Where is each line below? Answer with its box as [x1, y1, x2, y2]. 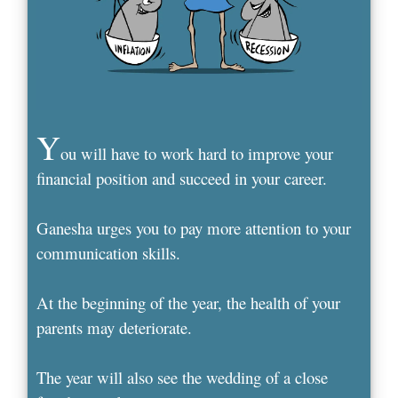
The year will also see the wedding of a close [36, 366, 329, 389]
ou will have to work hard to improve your [60, 141, 334, 164]
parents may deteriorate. [36, 316, 193, 338]
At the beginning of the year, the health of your [36, 291, 341, 314]
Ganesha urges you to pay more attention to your [36, 216, 352, 239]
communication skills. [36, 241, 181, 264]
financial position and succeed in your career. [36, 166, 328, 189]
